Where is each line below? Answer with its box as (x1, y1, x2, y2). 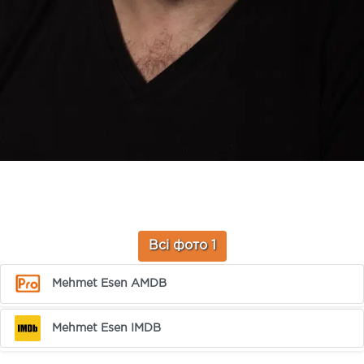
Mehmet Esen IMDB (52, 323, 162, 333)
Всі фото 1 (148, 240, 216, 252)
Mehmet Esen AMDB (52, 278, 167, 288)
